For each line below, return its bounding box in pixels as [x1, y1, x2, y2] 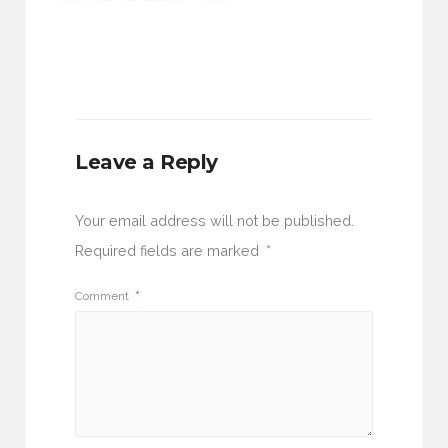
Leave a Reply [75, 150, 218, 174]
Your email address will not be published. [75, 212, 354, 229]
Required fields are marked [75, 242, 263, 259]
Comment [75, 289, 132, 304]
